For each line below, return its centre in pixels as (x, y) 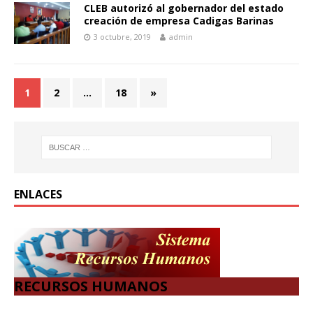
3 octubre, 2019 (122, 36)
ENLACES (38, 195)
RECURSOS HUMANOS (91, 286)
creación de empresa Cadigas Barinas (179, 20)
